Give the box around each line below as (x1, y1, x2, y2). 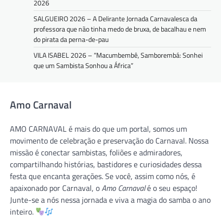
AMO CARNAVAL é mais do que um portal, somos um (10, 123, 187, 135)
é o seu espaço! (145, 182, 197, 194)
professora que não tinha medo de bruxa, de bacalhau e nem (34, 24, 206, 35)
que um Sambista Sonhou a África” (34, 60, 133, 71)
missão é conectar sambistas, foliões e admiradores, (10, 147, 183, 158)
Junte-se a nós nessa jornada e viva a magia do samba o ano (10, 194, 211, 206)
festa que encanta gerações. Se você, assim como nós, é (10, 170, 195, 182)
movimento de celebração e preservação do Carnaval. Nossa (10, 135, 209, 147)
